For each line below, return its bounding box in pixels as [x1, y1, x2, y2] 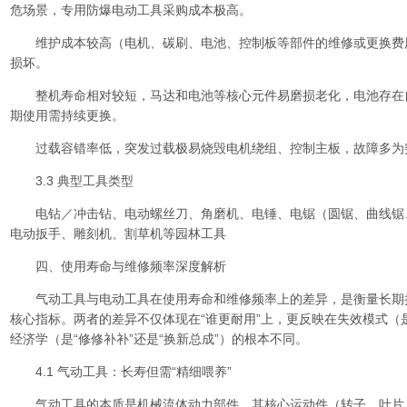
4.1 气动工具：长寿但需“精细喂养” [10, 364, 232, 379]
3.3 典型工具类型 [10, 174, 134, 188]
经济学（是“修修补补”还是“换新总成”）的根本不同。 [10, 332, 308, 346]
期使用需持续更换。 [10, 108, 124, 123]
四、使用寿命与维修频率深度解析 [10, 259, 226, 273]
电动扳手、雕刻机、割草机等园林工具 [10, 226, 226, 241]
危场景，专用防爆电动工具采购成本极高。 [10, 3, 252, 17]
